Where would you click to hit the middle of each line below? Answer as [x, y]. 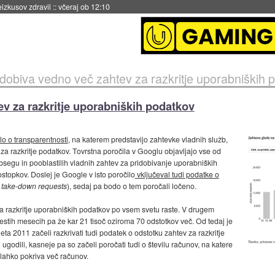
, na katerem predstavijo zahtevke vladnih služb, [148, 139]
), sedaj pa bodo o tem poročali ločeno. [131, 186]
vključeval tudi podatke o [177, 174]
